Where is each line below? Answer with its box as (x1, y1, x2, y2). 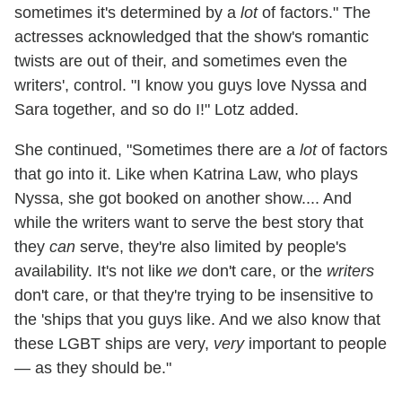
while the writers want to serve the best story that (14, 213, 363, 232)
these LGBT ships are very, (14, 334, 214, 353)
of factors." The (258, 3, 371, 22)
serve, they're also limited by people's (75, 237, 346, 256)
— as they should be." (14, 358, 171, 377)
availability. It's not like (14, 261, 177, 280)
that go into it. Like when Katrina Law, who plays (14, 164, 358, 183)
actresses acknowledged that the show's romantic (14, 27, 369, 46)
